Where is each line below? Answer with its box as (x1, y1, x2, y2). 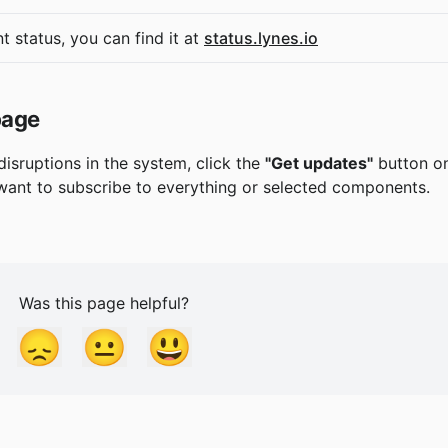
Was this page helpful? (19, 293, 189, 314)
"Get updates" (265, 153, 373, 174)
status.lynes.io (204, 28, 318, 49)
